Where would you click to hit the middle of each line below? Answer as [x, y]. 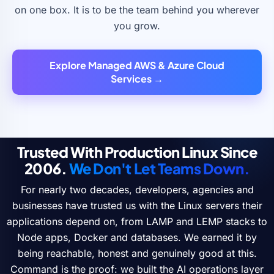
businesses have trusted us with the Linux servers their [137, 205]
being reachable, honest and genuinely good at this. [137, 253]
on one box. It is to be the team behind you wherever [137, 9]
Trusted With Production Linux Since [137, 151]
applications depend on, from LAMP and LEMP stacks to [137, 221]
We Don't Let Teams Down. [159, 168]
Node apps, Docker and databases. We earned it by [137, 237]
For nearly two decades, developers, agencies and [137, 189]
